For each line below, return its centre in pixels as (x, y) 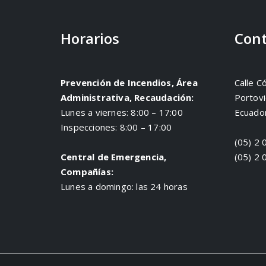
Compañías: (87, 172)
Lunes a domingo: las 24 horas (124, 187)
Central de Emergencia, (114, 157)
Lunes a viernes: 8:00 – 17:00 (122, 113)
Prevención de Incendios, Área (129, 83)
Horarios (90, 39)
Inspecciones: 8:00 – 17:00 (116, 127)
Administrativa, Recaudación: (127, 98)
